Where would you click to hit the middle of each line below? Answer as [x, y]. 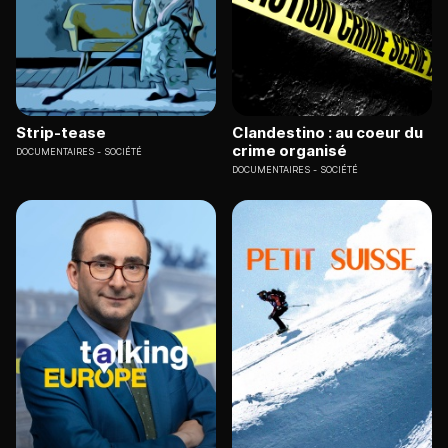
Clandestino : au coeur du [327, 133]
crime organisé [289, 151]
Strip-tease [61, 133]
